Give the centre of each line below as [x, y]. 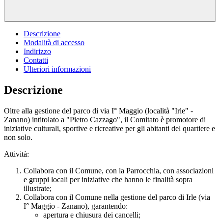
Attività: [16, 154]
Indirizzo [37, 51]
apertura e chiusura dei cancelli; [92, 215]
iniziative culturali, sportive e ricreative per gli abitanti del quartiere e [110, 128]
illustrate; [38, 188]
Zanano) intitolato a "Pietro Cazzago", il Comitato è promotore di [105, 119]
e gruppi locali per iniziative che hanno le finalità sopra [108, 179]
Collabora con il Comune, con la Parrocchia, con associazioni [119, 170]
